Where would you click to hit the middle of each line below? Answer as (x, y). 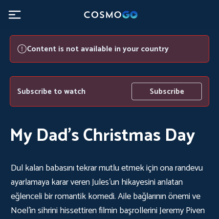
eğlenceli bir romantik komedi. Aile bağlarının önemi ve (106, 197)
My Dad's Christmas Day (102, 136)
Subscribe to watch (51, 92)
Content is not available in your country (98, 49)
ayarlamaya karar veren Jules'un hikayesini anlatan (97, 182)
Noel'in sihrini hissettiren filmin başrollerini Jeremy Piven (108, 211)
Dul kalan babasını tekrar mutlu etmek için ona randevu (107, 168)
